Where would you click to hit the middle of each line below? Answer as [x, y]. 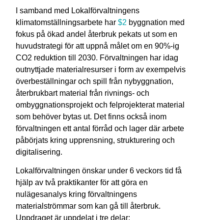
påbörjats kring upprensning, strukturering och [96, 140]
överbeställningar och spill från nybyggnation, [95, 81]
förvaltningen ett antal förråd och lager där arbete [100, 128]
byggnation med [156, 22]
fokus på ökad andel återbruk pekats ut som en [97, 34]
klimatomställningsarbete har [67, 22]
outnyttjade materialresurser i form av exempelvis [101, 69]
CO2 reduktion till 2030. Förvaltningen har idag [97, 57]
